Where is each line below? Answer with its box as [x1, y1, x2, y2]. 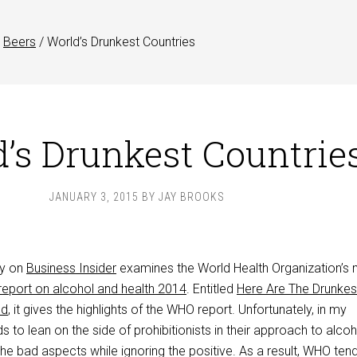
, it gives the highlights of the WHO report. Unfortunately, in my [8, 302, 347, 317]
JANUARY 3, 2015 [49, 190, 139, 203]
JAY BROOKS [159, 190, 225, 203]
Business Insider [26, 261, 116, 276]
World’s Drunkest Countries [44, 34, 195, 49]
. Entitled [186, 281, 237, 296]
